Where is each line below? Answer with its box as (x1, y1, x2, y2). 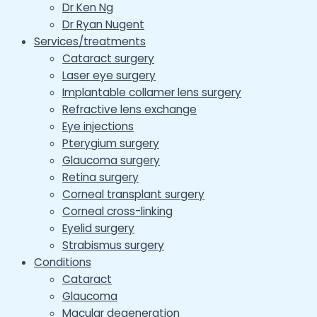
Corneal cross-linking (62, 203, 173, 219)
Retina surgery (62, 169, 139, 185)
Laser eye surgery (62, 67, 156, 83)
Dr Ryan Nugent (62, 16, 144, 32)
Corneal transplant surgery (62, 186, 204, 202)
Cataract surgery (62, 50, 154, 66)
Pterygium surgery (62, 135, 159, 151)
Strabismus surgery (62, 237, 164, 253)
